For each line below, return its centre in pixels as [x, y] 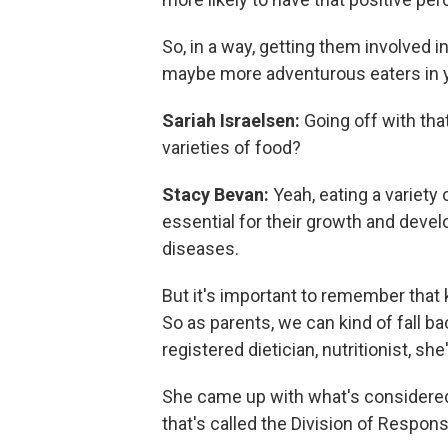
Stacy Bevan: [217, 194]
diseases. [200, 248]
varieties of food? [231, 147]
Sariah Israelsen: [233, 120]
